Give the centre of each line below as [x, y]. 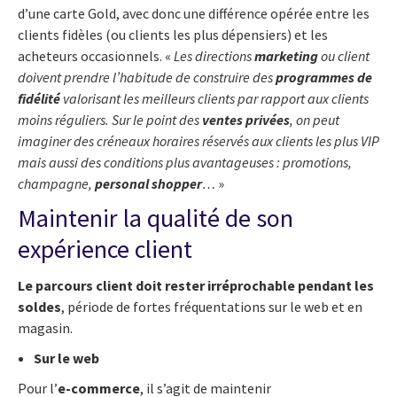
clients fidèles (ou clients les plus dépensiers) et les [173, 34]
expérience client [105, 249]
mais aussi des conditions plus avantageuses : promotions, [185, 162]
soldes [39, 306]
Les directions [214, 55]
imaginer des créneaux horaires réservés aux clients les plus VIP [198, 140]
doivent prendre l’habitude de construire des [147, 77]
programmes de [324, 77]
